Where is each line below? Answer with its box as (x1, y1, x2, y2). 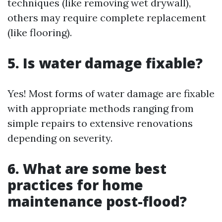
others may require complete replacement (7, 11, 206, 24)
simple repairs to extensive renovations (7, 116, 193, 129)
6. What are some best (7, 159, 166, 178)
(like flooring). (7, 26, 72, 39)
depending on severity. (7, 131, 112, 144)
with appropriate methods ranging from (7, 102, 194, 114)
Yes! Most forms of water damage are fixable (7, 87, 215, 100)
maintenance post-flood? (7, 191, 187, 211)
